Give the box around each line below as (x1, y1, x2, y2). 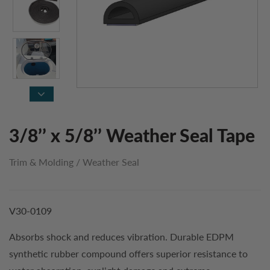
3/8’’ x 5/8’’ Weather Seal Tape (9, 128, 255, 146)
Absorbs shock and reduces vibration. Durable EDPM (9, 231, 234, 242)
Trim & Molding (9, 156, 74, 168)
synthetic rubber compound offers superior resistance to (9, 248, 248, 259)
